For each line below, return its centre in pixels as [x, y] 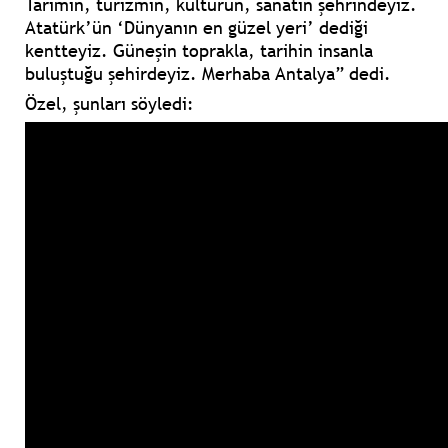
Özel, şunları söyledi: [109, 104]
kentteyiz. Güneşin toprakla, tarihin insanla [199, 51]
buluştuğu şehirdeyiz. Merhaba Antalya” [184, 74]
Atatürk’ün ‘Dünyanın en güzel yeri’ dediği [196, 28]
